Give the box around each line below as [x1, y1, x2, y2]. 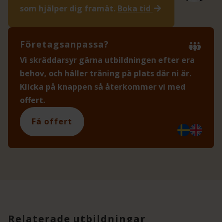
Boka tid [117, 3, 153, 14]
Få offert [32, 116, 72, 127]
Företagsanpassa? [20, 38, 109, 51]
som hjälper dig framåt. [20, 3, 117, 14]
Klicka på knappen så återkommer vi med [20, 81, 185, 93]
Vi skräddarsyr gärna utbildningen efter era [20, 55, 195, 66]
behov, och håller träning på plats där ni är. [20, 68, 191, 79]
